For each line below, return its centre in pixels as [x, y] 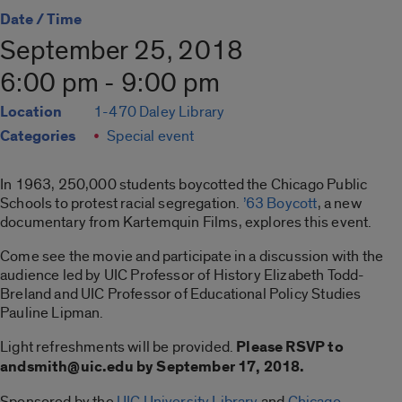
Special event [151, 136]
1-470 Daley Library [159, 112]
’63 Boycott [280, 204]
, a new [339, 204]
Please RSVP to [290, 348]
